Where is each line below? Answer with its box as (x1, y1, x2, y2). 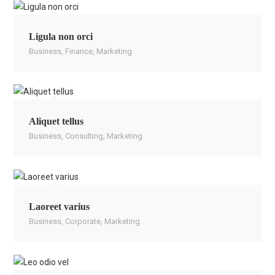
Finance (65, 46, 93, 56)
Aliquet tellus (29, 116, 84, 127)
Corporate (65, 217, 101, 227)
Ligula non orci (29, 31, 93, 42)
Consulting (65, 131, 104, 141)
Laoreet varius (29, 201, 90, 212)
